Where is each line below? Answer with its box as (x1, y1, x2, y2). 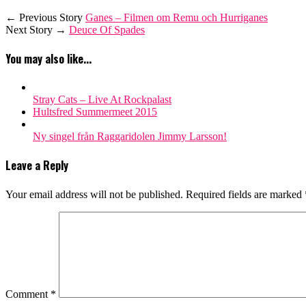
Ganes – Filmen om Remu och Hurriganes (85, 11, 268, 23)
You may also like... (5, 50, 92, 67)
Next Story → (5, 23, 69, 36)
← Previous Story (5, 11, 85, 23)
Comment (5, 288, 51, 300)
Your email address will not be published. (5, 188, 183, 200)
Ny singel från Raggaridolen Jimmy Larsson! (33, 130, 227, 143)
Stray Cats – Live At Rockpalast (33, 94, 171, 106)
